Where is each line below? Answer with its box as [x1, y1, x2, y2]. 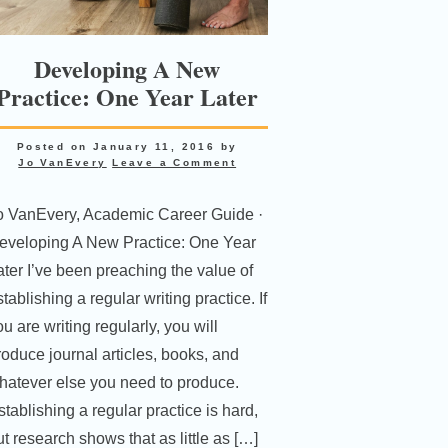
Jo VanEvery [18, 157, 107, 169]
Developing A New [34, 51, 221, 87]
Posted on [16, 141, 93, 153]
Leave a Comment [112, 157, 237, 169]
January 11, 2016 [92, 141, 216, 153]
